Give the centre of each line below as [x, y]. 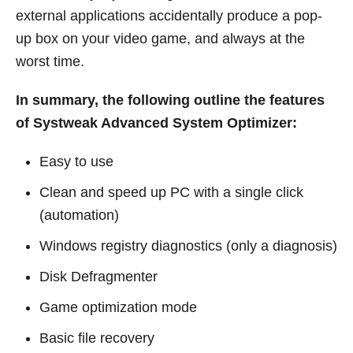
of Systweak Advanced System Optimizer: [156, 123]
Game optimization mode [118, 308]
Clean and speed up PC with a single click [171, 193]
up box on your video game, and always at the [160, 39]
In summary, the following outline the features [170, 100]
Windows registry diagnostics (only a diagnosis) [188, 246]
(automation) [79, 216]
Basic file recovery [97, 338]
